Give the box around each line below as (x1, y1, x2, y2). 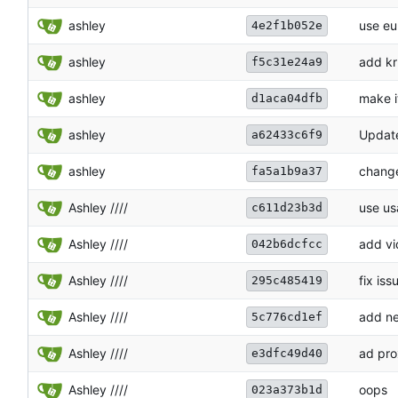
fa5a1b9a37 (251, 164, 322, 179)
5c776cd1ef (251, 310, 322, 324)
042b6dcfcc (251, 237, 322, 251)
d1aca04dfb (251, 92, 322, 106)
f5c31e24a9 (251, 55, 322, 69)
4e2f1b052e (251, 19, 322, 33)
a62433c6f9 (251, 128, 322, 142)
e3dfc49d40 (251, 346, 322, 361)
